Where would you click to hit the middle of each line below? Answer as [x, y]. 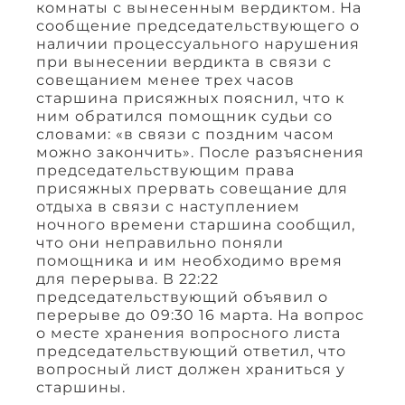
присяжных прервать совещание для [192, 188]
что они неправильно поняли [160, 242]
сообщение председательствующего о [198, 25]
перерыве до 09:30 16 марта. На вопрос [200, 315]
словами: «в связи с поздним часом [185, 134]
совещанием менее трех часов [165, 80]
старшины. [81, 387]
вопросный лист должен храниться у [191, 369]
